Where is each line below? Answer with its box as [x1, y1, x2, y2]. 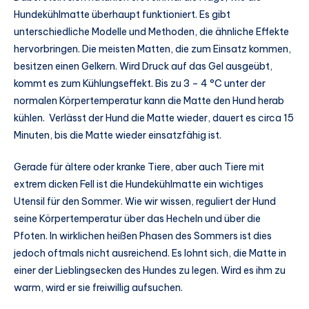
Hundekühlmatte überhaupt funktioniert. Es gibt [14, 8, 230, 21]
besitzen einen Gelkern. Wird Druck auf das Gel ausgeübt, [14, 59, 272, 72]
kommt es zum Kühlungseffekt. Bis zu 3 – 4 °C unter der [14, 77, 266, 90]
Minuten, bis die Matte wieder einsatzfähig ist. [14, 128, 221, 141]
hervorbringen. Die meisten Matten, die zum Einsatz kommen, [14, 42, 291, 55]
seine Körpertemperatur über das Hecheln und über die [14, 212, 261, 225]
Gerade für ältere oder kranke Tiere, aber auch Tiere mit [14, 160, 264, 173]
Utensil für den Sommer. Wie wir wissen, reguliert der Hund [14, 195, 276, 208]
